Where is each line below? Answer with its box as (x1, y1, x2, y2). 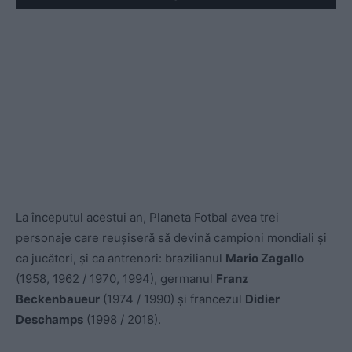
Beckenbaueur (16, 291, 100, 307)
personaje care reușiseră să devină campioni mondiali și (16, 230, 327, 246)
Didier (245, 291, 280, 307)
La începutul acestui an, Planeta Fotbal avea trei (16, 210, 279, 225)
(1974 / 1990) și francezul (100, 291, 245, 307)
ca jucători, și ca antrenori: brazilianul (16, 251, 225, 266)
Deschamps (16, 312, 83, 328)
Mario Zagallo (225, 251, 304, 266)
